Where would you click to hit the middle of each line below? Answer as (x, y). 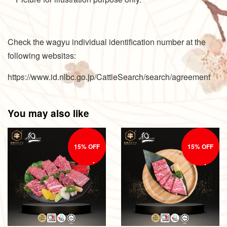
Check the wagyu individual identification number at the (107, 42)
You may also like (48, 113)
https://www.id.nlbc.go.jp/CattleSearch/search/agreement (109, 77)
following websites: (45, 55)
